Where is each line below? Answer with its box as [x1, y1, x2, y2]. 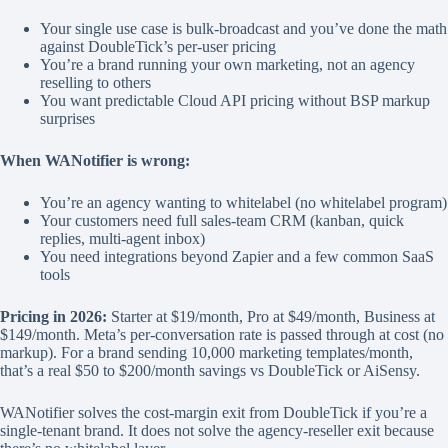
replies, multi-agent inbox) [40, 230, 205, 248]
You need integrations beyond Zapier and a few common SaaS [40, 248, 434, 266]
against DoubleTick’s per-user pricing [40, 38, 276, 56]
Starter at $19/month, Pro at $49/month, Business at [107, 308, 435, 326]
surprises [40, 110, 95, 128]
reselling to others [40, 74, 151, 92]
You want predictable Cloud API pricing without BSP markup [40, 92, 430, 110]
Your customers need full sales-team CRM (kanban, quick [40, 212, 404, 230]
